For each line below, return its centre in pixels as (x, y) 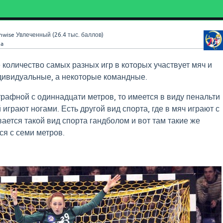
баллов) (91, 35)
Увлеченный (33, 35)
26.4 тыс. (67, 35)
